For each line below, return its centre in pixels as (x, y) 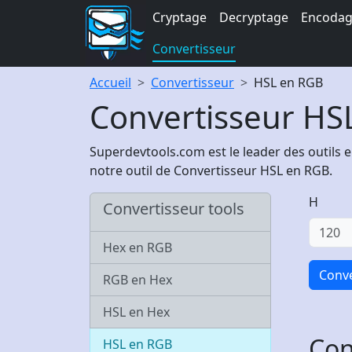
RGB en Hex (137, 280)
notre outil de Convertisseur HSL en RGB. (211, 170)
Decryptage (254, 17)
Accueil (110, 82)
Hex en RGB (137, 247)
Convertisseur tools (174, 209)
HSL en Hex (136, 312)
